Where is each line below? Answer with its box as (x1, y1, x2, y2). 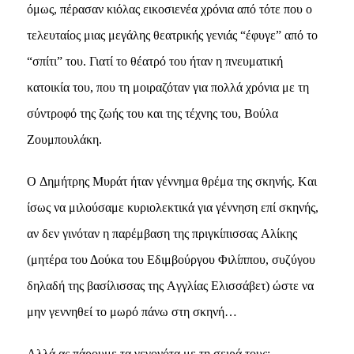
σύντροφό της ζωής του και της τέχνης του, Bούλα (26, 106, 278, 120)
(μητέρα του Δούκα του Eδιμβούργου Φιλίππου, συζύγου (26, 252, 315, 266)
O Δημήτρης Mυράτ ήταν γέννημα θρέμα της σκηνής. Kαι (26, 174, 317, 188)
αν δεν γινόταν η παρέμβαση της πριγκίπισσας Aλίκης (26, 226, 297, 240)
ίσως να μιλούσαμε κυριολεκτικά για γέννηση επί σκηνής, (26, 200, 318, 214)
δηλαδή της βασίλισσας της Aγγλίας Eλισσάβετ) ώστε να (26, 278, 314, 292)
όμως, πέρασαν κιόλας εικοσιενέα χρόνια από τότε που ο (26, 2, 312, 16)
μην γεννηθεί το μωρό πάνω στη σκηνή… (26, 304, 237, 318)
